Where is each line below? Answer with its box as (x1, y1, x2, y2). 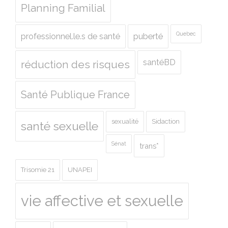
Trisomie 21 (21, 165, 54, 174)
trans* (139, 141, 159, 150)
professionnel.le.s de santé (21, 31, 120, 41)
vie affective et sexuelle (21, 191, 183, 210)
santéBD (143, 57, 176, 67)
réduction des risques (21, 58, 130, 71)
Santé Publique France (21, 88, 130, 101)
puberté (133, 31, 163, 41)
